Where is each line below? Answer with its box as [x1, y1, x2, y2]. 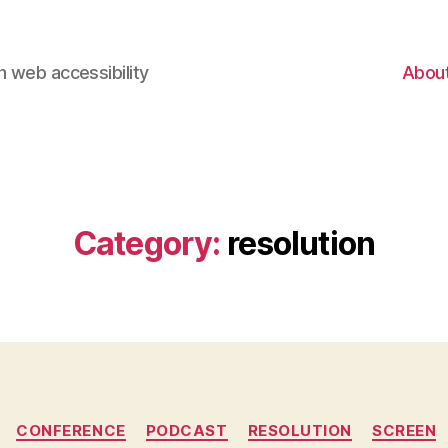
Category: [73, 223, 221, 263]
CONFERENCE [16, 420, 126, 440]
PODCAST [145, 420, 228, 440]
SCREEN [372, 420, 437, 440]
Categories [223, 410, 312, 432]
